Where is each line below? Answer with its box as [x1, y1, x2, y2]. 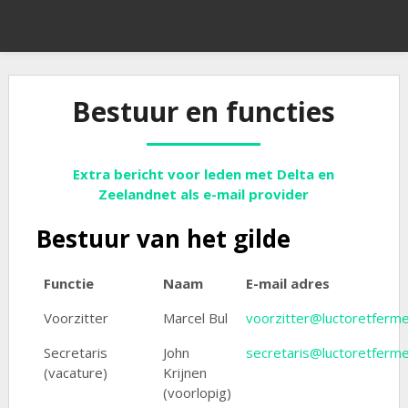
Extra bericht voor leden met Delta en [73, 165, 335, 183]
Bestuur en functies [72, 93, 336, 130]
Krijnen [162, 363, 207, 382]
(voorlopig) [162, 383, 231, 402]
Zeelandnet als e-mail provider [98, 185, 310, 203]
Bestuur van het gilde [36, 222, 291, 255]
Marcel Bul [162, 309, 228, 327]
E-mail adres [245, 274, 330, 292]
